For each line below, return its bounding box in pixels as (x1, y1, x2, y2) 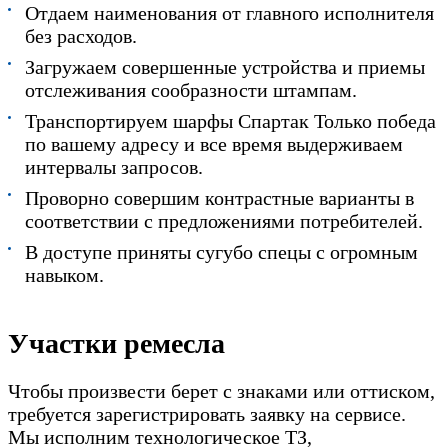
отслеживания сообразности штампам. (25, 78, 357, 101)
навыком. (25, 263, 104, 286)
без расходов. (25, 24, 137, 47)
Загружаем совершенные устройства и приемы (25, 55, 425, 78)
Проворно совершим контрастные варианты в (25, 186, 414, 209)
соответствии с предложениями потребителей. (25, 209, 423, 232)
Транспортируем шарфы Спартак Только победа (25, 109, 436, 132)
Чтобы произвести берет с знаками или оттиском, (8, 380, 435, 403)
